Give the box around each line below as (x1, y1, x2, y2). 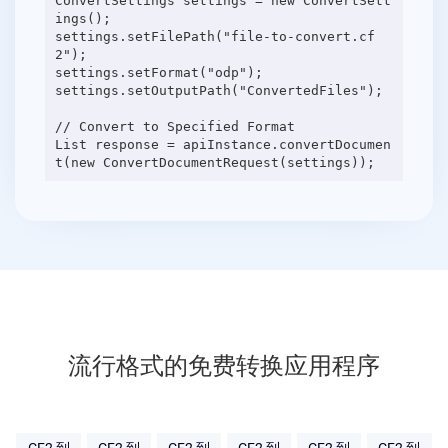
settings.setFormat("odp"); (54, 64, 263, 80)
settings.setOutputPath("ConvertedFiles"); (54, 82, 383, 98)
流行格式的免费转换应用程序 (68, 348, 380, 382)
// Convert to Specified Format (54, 118, 295, 134)
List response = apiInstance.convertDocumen (54, 136, 391, 152)
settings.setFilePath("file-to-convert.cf (54, 28, 375, 44)
